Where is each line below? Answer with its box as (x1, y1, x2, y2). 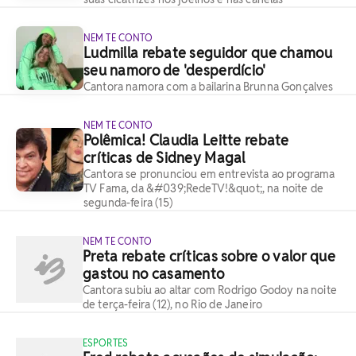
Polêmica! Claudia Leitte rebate (83, 131, 289, 149)
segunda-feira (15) (83, 195, 172, 210)
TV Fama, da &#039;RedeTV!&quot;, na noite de (83, 181, 324, 195)
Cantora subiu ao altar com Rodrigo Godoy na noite (83, 283, 337, 297)
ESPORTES (83, 337, 128, 349)
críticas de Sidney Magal (83, 149, 246, 167)
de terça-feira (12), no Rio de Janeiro (83, 297, 263, 311)
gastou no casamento (83, 265, 225, 283)
